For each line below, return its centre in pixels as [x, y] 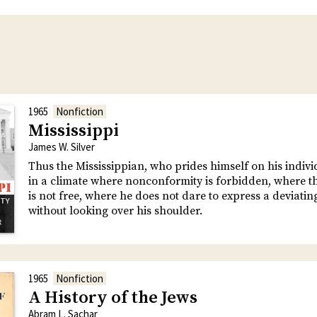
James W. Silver [62, 147]
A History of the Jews [113, 298]
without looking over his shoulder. [115, 211]
